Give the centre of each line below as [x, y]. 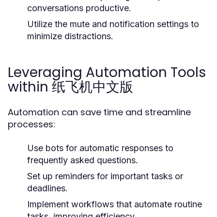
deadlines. [47, 188]
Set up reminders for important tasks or [105, 176]
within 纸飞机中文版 [70, 87]
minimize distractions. [70, 36]
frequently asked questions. [83, 160]
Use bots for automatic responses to [100, 148]
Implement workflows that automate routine [115, 204]
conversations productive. [79, 8]
